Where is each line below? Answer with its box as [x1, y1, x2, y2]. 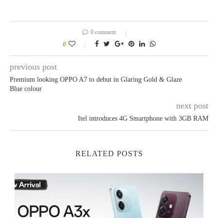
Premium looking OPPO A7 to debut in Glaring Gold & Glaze [10, 76, 182, 83]
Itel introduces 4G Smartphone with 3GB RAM [78, 115, 208, 122]
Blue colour [10, 85, 42, 92]
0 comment [91, 29, 116, 36]
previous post [10, 62, 57, 72]
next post [176, 101, 208, 110]
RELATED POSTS [75, 149, 143, 158]
